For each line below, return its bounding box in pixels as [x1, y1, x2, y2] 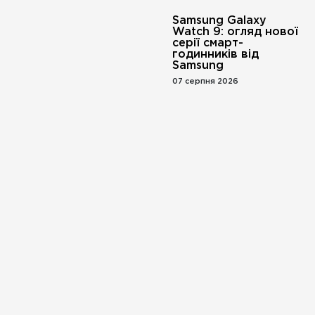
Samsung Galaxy [172, 15, 267, 26]
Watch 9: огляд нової [172, 27, 299, 37]
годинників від [172, 49, 259, 60]
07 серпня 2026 [172, 78, 239, 85]
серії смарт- [172, 38, 244, 49]
